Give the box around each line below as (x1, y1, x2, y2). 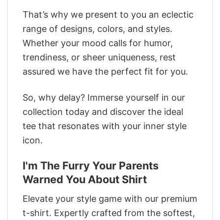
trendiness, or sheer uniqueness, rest (23, 52, 176, 63)
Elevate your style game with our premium (23, 193, 197, 204)
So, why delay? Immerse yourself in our (23, 92, 185, 103)
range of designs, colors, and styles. (23, 24, 172, 34)
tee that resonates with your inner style (23, 120, 187, 131)
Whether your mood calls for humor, (23, 38, 173, 49)
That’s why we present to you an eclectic (23, 9, 193, 20)
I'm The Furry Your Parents (23, 159, 159, 172)
